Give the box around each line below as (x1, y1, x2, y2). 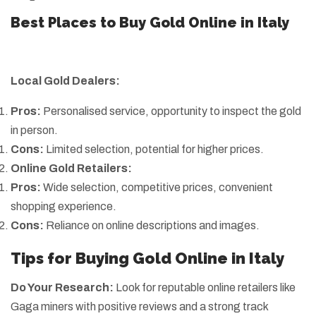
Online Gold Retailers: (11, 162, 132, 174)
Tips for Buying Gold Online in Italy (11, 249, 284, 267)
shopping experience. (11, 200, 116, 212)
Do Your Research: (11, 281, 114, 293)
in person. (11, 124, 58, 136)
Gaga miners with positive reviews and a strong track (11, 300, 268, 312)
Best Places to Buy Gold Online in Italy (11, 14, 289, 31)
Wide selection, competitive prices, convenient (41, 181, 273, 193)
